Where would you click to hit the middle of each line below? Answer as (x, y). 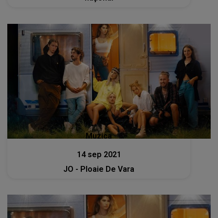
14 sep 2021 (99, 154)
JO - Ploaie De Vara (99, 169)
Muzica (99, 136)
